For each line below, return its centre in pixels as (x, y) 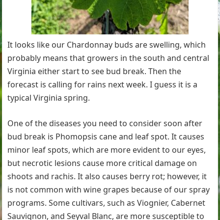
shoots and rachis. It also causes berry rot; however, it (107, 176)
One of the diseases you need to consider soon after (105, 123)
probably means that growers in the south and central (109, 58)
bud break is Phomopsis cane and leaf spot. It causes (106, 137)
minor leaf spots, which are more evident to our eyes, (107, 150)
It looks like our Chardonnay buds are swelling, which (107, 45)
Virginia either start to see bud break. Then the (95, 71)
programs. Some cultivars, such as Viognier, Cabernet (107, 203)
